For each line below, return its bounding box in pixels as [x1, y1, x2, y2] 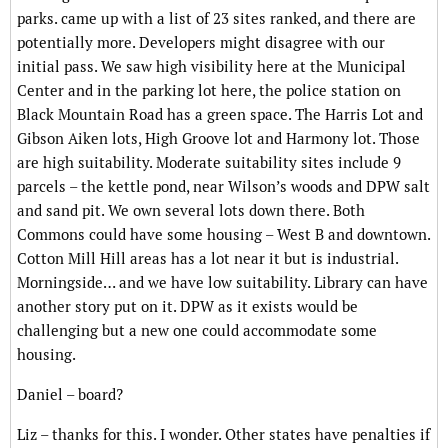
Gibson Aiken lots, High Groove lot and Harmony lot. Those [17, 129, 420, 149]
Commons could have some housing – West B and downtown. [17, 225, 430, 245]
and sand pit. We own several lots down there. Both [17, 201, 365, 221]
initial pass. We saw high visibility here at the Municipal [17, 57, 406, 77]
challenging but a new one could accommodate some [17, 321, 377, 341]
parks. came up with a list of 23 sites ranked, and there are [17, 9, 416, 29]
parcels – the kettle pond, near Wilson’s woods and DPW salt [17, 177, 430, 197]
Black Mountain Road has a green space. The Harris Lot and [17, 105, 423, 125]
